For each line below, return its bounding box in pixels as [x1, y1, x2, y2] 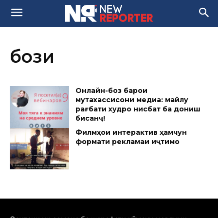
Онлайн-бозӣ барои [75, 86, 148, 95]
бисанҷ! [75, 114, 106, 123]
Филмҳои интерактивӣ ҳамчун [75, 127, 187, 137]
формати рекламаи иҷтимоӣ [75, 137, 180, 146]
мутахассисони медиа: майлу [75, 95, 189, 104]
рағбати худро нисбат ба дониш [75, 105, 201, 113]
